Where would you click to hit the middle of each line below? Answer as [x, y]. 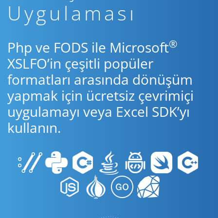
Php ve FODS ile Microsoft [88, 47]
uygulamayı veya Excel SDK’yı [99, 111]
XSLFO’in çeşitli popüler [80, 63]
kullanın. [34, 127]
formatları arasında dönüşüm [100, 79]
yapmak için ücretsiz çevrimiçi [100, 95]
